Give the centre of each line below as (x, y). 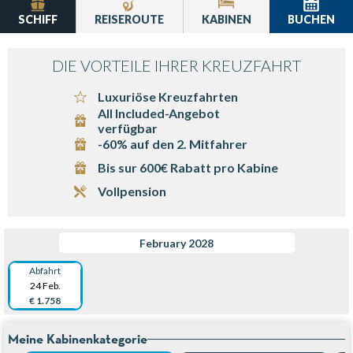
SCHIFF (38, 19)
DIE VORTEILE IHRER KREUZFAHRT (176, 65)
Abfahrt (45, 271)
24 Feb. (45, 286)
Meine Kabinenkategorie (78, 339)
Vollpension (132, 191)
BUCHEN (311, 19)
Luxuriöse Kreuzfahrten (168, 97)
